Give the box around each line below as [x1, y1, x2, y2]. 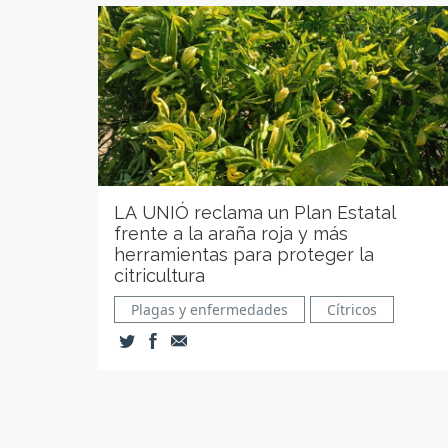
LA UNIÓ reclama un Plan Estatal [114, 202, 396, 223]
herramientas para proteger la [114, 244, 374, 265]
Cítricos [327, 300, 377, 319]
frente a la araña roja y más [114, 223, 348, 244]
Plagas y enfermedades [131, 300, 288, 319]
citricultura [114, 265, 205, 286]
